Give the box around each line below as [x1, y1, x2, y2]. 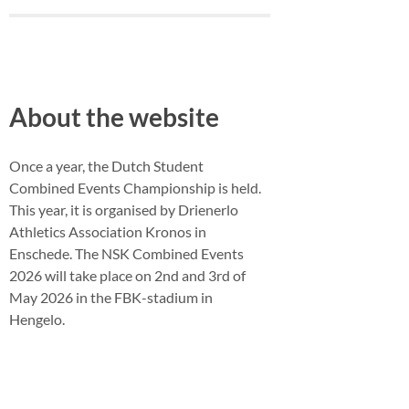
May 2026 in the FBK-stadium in [9, 288, 213, 306]
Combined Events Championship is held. [9, 178, 261, 196]
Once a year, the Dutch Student [9, 156, 204, 174]
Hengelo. [9, 309, 65, 328]
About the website [9, 100, 219, 132]
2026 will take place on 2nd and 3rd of [9, 266, 246, 284]
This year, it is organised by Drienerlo [9, 200, 238, 218]
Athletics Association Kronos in [9, 222, 206, 240]
